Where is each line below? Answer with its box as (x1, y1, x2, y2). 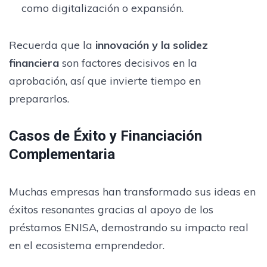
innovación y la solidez (95, 38, 208, 52)
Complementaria (9, 145, 115, 163)
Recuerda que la (9, 38, 95, 52)
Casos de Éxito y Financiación (9, 127, 202, 144)
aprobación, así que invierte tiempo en (9, 73, 201, 88)
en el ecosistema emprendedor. (9, 238, 164, 252)
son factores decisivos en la (59, 55, 197, 70)
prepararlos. (9, 91, 69, 105)
